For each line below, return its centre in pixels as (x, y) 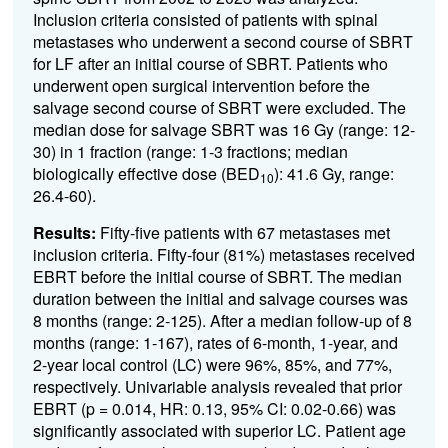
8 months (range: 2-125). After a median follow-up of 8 (222, 320)
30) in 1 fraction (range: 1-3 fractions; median (190, 151)
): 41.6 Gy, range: (333, 173)
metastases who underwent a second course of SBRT (222, 41)
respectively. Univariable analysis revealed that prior (217, 386)
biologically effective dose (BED (146, 173)
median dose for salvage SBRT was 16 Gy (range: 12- (223, 129)
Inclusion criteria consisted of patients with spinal (205, 19)
